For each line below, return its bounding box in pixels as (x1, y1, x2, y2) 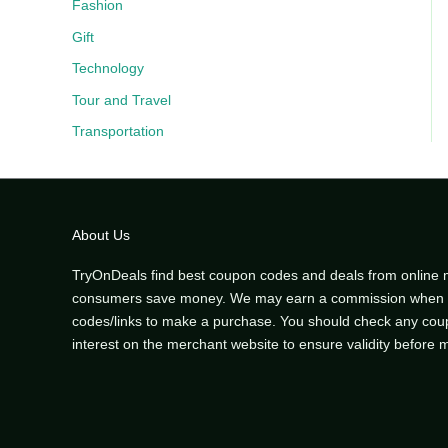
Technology (72, 60, 144, 77)
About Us (72, 226, 130, 243)
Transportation (72, 123, 164, 140)
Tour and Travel (72, 91, 171, 108)
